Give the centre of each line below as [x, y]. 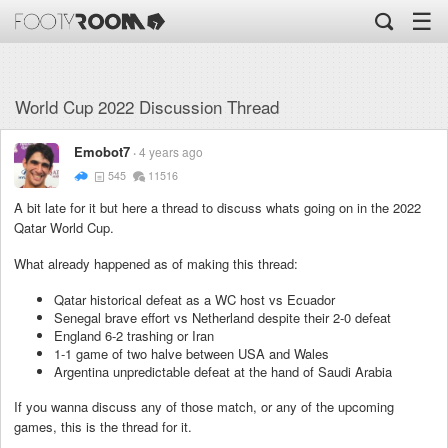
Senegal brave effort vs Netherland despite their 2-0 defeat [222, 317]
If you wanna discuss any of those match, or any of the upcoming [204, 406]
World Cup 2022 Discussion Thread [147, 106]
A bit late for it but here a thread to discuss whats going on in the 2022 [217, 207]
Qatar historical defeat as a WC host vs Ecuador [194, 299]
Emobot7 [102, 151]
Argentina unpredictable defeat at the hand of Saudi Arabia [223, 371]
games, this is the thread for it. [103, 426]
